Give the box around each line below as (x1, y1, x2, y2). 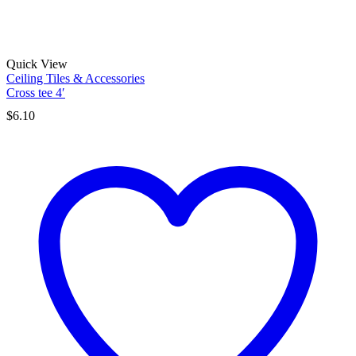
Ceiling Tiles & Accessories (6, 72, 145, 86)
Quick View (6, 57, 68, 72)
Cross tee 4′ (6, 86, 65, 100)
